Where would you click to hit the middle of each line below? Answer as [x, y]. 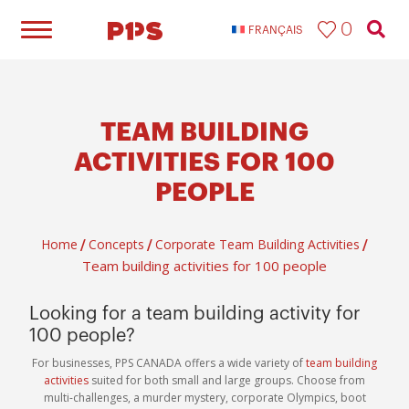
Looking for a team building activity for [195, 314]
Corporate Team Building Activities [257, 244]
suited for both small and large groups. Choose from [227, 380]
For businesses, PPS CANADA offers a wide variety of [169, 363]
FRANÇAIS [276, 30]
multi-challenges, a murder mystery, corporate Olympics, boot [204, 398]
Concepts [116, 244]
